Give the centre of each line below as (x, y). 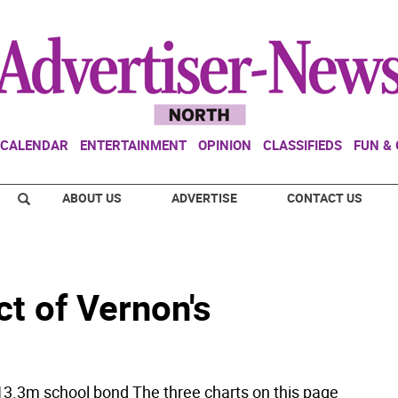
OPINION (225, 145)
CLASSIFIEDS (302, 145)
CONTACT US (325, 198)
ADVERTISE (204, 198)
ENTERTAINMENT (133, 145)
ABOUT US (92, 198)
